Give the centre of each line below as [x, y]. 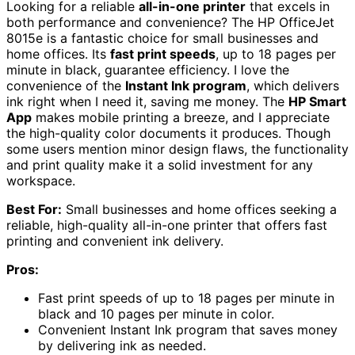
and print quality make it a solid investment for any [160, 165]
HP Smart [317, 102]
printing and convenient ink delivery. [115, 241]
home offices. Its [58, 54]
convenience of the [66, 86]
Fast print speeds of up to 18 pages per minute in [186, 298]
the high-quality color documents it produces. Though [168, 134]
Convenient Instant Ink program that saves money [188, 330]
